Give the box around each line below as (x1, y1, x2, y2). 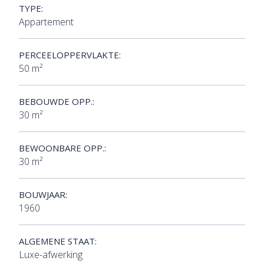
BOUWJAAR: (19, 188, 67, 200)
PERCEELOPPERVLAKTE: (19, 48, 121, 61)
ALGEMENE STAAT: (19, 235, 97, 247)
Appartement (19, 15, 74, 28)
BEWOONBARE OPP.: (19, 141, 106, 154)
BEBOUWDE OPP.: (19, 95, 94, 107)
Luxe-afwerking (19, 247, 82, 261)
